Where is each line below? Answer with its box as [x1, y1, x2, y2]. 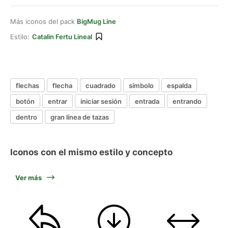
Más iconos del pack [10, 17, 77, 25]
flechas [16, 81, 39, 90]
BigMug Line [77, 17, 116, 25]
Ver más [15, 174, 42, 182]
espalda [167, 81, 191, 90]
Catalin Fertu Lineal [32, 33, 92, 41]
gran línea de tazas [50, 112, 109, 121]
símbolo [129, 81, 154, 90]
